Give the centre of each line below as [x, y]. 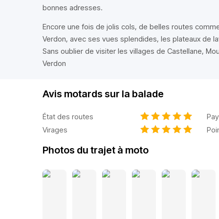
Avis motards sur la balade [103, 94]
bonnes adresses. [73, 8]
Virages [55, 130]
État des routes [68, 116]
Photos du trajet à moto [96, 150]
